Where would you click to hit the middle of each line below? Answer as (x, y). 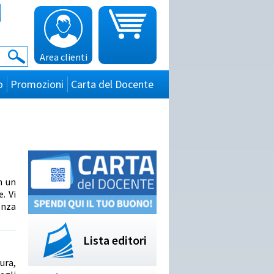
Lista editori (115, 240)
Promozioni (37, 84)
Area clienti (63, 57)
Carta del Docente (112, 84)
